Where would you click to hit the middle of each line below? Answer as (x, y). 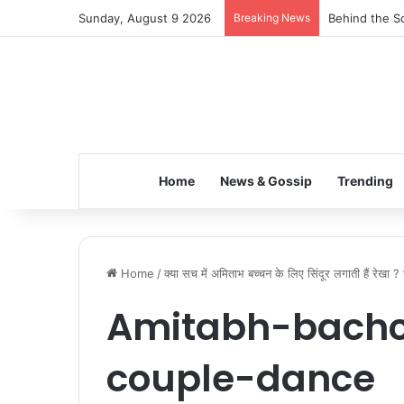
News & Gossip (266, 181)
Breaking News (272, 18)
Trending (365, 181)
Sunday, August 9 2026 (145, 18)
